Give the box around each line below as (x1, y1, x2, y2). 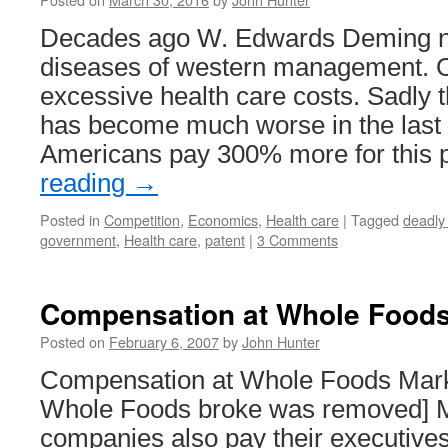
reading (40, 169, 132, 197)
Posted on (40, 331, 105, 352)
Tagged (351, 209, 399, 230)
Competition (104, 209, 180, 230)
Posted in (40, 209, 100, 230)
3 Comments (257, 229, 338, 250)
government (40, 229, 116, 250)
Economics (188, 209, 258, 230)
